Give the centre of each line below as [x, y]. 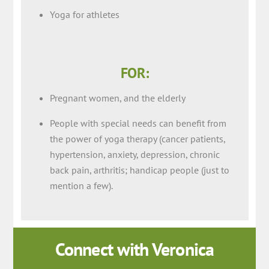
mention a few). [81, 186]
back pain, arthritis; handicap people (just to [139, 170]
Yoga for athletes [84, 15]
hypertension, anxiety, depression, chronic [134, 154]
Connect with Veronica [134, 249]
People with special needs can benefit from [138, 123]
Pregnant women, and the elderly [117, 98]
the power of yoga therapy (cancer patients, [137, 139]
